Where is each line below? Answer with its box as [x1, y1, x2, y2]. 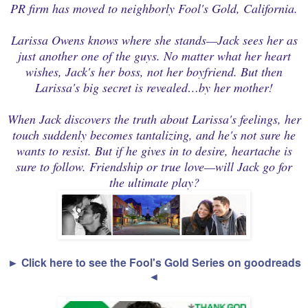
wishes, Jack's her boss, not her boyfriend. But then [25, 63, 283, 80]
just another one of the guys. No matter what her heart [17, 47, 291, 64]
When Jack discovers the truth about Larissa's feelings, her [7, 110, 301, 127]
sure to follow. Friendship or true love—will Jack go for [16, 157, 292, 175]
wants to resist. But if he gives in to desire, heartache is [16, 142, 292, 159]
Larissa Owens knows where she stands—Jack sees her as [10, 31, 298, 48]
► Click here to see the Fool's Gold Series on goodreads [7, 254, 301, 270]
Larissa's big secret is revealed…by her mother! [35, 78, 273, 96]
